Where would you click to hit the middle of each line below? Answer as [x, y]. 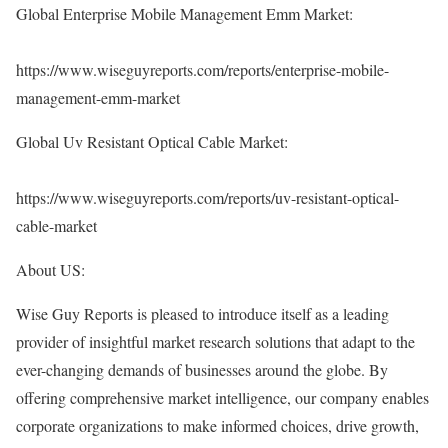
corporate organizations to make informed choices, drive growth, [217, 425]
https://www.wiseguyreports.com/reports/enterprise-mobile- [202, 69]
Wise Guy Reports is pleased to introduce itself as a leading [202, 313]
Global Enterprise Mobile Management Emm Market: [184, 13]
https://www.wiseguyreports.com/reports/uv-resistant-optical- [207, 197]
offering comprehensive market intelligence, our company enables [222, 397]
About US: [50, 269]
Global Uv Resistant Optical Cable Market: [152, 141]
